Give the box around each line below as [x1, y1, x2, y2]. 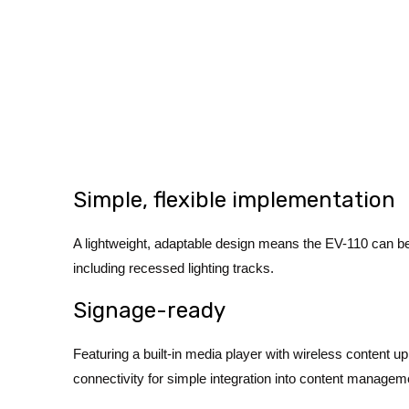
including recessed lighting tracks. [73, 260, 274, 277]
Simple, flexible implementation [73, 187, 395, 214]
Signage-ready [73, 297, 225, 323]
